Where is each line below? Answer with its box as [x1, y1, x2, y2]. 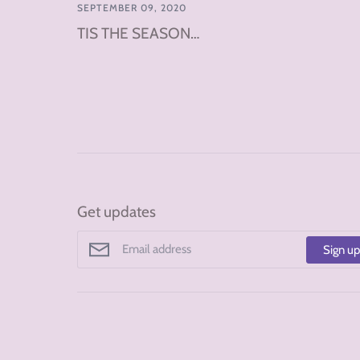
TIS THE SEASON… [77, 24, 199, 43]
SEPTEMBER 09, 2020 [77, 2, 186, 14]
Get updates [77, 202, 156, 222]
